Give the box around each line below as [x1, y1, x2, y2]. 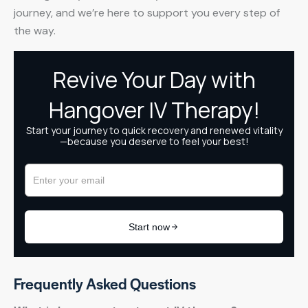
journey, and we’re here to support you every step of [14, 5, 280, 20]
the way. [14, 23, 56, 38]
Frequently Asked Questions [14, 272, 196, 294]
